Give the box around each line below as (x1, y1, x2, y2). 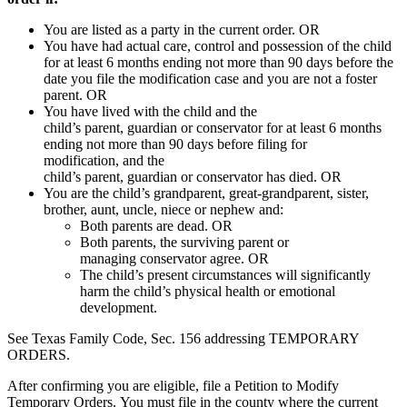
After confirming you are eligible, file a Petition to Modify (7, 377, 339, 393)
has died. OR (263, 168, 342, 184)
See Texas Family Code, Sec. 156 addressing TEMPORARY (7, 330, 359, 346)
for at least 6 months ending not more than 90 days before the (44, 54, 393, 70)
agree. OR (206, 250, 269, 266)
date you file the (44, 70, 139, 86)
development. (80, 299, 157, 315)
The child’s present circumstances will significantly (80, 266, 371, 283)
